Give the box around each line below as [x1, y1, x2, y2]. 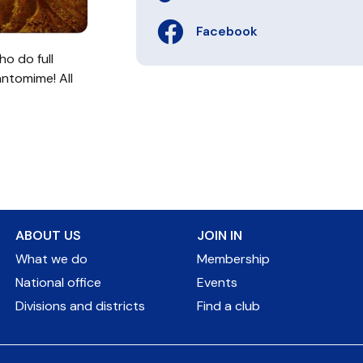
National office [15, 273, 101, 291]
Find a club [197, 297, 260, 314]
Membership [197, 250, 270, 267]
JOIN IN [197, 226, 242, 244]
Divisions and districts [15, 297, 145, 314]
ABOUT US [15, 226, 81, 244]
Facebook [196, 23, 258, 41]
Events [197, 273, 237, 291]
